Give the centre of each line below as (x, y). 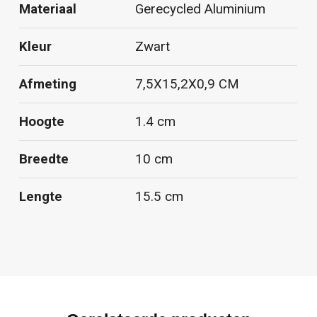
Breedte (44, 160)
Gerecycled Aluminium (201, 10)
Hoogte (42, 122)
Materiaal (48, 10)
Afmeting (48, 85)
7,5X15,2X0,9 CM (188, 85)
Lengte (41, 197)
